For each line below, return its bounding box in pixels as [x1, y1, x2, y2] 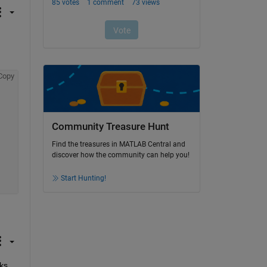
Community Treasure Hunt [51, 120, 169, 132]
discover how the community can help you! [51, 151, 190, 160]
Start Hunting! [60, 174, 106, 183]
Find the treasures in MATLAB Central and [51, 140, 185, 149]
